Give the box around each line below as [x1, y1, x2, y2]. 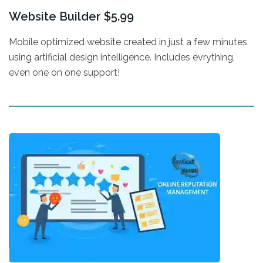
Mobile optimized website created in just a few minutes [9, 36, 247, 48]
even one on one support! [9, 67, 120, 78]
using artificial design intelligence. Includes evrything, [9, 52, 235, 63]
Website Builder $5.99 [9, 9, 134, 23]
